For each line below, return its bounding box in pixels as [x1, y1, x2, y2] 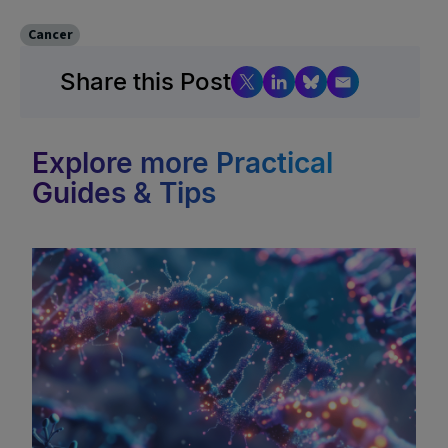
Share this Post [60, 67, 231, 96]
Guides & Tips [32, 176, 216, 210]
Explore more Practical [32, 146, 333, 180]
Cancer [27, 25, 73, 45]
